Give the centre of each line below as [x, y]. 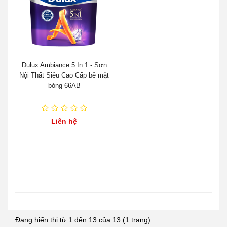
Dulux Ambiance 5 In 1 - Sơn [64, 65]
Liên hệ [64, 121]
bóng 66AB [64, 85]
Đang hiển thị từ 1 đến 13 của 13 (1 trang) [83, 220]
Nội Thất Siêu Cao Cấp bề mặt [64, 75]
